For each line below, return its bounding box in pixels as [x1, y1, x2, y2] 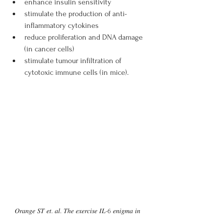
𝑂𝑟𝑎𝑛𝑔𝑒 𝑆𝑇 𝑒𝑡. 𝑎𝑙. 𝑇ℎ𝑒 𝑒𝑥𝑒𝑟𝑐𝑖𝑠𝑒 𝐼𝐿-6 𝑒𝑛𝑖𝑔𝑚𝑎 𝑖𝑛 [14, 207, 142, 215]
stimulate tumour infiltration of [24, 56, 123, 65]
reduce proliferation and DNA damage [24, 33, 145, 42]
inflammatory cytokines [24, 21, 99, 30]
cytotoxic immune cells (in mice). [24, 68, 129, 77]
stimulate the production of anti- [24, 9, 127, 18]
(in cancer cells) [24, 44, 74, 53]
